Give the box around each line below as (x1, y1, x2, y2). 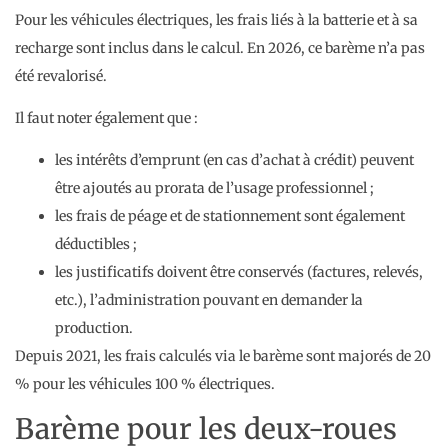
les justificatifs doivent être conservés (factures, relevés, (55, 263, 423, 282)
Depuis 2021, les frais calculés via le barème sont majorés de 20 (15, 347, 431, 366)
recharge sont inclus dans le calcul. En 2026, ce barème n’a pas (15, 38, 425, 57)
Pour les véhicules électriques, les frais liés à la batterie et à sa (15, 10, 418, 29)
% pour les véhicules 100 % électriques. (15, 375, 275, 394)
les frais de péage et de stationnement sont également (55, 207, 405, 226)
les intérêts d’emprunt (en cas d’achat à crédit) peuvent (55, 151, 414, 170)
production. (55, 319, 133, 338)
